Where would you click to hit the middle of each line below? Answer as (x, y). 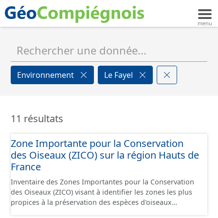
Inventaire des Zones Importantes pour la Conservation (102, 182)
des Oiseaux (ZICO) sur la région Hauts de (105, 155)
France (26, 167)
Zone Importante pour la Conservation (97, 143)
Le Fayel (119, 75)
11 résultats (37, 118)
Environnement (46, 75)
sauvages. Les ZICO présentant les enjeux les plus (93, 212)
